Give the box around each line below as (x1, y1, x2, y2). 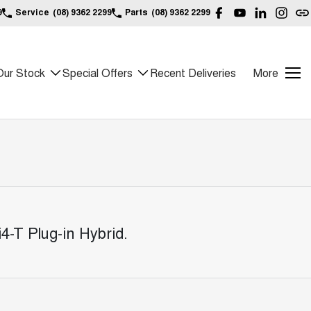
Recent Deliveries (150, 65, 236, 81)
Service (15, 6, 49, 18)
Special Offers (62, 65, 133, 81)
